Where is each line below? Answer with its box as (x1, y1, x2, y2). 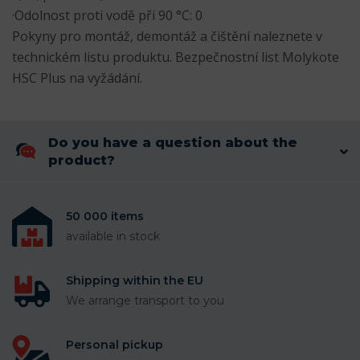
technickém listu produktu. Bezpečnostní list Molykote (12, 48, 339, 67)
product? (48, 153, 115, 169)
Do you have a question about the (48, 135, 297, 151)
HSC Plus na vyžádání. (12, 69, 142, 88)
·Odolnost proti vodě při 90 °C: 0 (12, 6, 202, 25)
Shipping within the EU (66, 273, 203, 288)
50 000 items (66, 209, 144, 224)
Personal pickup (66, 337, 163, 353)
